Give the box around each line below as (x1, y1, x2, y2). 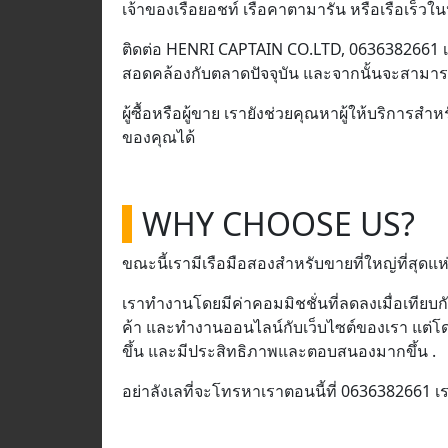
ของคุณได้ (122, 126, 195, 148)
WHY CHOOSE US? (142, 202, 415, 245)
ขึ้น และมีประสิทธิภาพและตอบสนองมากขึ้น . (122, 340, 436, 362)
